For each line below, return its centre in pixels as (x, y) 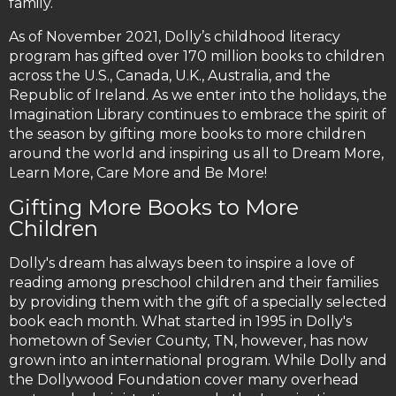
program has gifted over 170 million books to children (197, 56)
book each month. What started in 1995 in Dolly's (180, 321)
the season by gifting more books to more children (187, 133)
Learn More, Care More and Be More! (138, 172)
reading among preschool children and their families (194, 282)
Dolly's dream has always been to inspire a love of (182, 263)
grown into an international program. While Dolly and (198, 360)
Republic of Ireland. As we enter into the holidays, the (198, 95)
